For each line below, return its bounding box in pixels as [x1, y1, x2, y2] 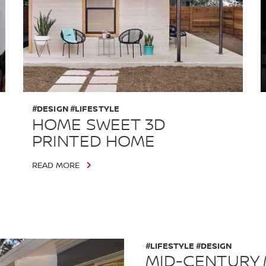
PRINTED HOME [31, 131, 156, 152]
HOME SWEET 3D [31, 115, 166, 135]
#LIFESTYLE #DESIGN [145, 240, 232, 251]
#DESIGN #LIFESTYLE [31, 103, 119, 114]
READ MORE [31, 160, 80, 170]
